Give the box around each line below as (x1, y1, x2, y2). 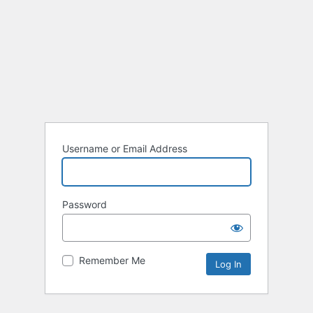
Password (62, 198, 107, 211)
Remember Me (79, 254, 145, 267)
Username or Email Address (62, 143, 187, 155)
